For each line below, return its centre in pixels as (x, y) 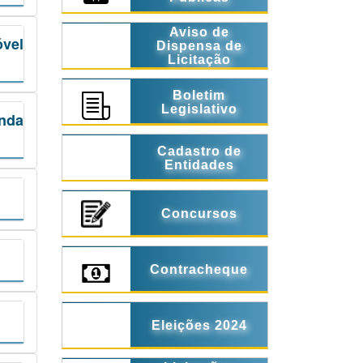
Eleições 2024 (199, 326)
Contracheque (199, 270)
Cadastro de (199, 151)
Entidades (199, 164)
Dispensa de (199, 46)
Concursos (199, 214)
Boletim (199, 95)
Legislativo (199, 109)
